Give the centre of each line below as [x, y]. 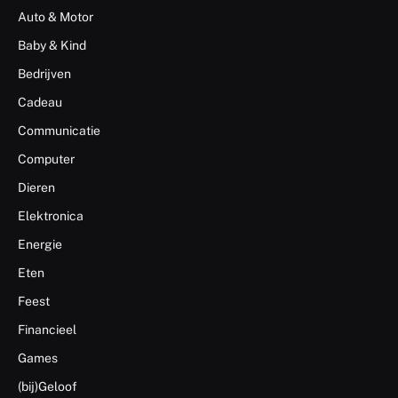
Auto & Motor [56, 16]
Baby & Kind [52, 45]
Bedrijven [44, 73]
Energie [40, 244]
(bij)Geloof [48, 386]
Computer [46, 159]
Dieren [36, 187]
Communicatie [59, 130]
